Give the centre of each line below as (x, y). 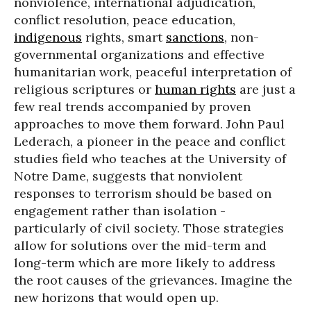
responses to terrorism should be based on (143, 193)
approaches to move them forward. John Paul (149, 124)
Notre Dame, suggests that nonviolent (128, 176)
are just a (266, 89)
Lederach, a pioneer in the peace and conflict (150, 141)
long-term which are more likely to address (145, 263)
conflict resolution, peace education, (125, 20)
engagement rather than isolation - (120, 211)
